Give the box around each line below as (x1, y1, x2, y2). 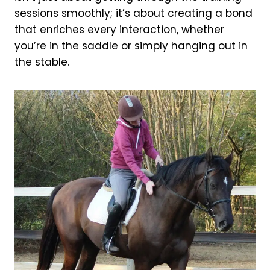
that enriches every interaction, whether (14, 22, 224, 37)
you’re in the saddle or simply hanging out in (14, 39, 248, 54)
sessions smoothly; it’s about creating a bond (14, 6, 253, 21)
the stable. (14, 55, 69, 70)
